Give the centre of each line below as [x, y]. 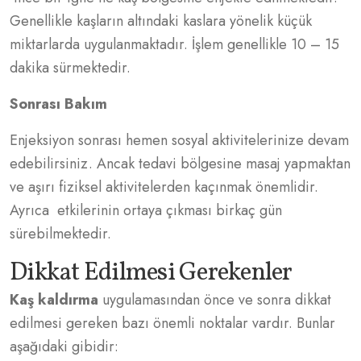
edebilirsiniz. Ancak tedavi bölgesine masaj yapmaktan [180, 163]
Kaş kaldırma [56, 299]
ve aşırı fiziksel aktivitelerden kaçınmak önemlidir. [164, 187]
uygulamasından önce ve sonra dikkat [217, 299]
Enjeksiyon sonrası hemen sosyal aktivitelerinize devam [179, 140]
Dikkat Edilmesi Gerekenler [151, 273]
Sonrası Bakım [58, 104]
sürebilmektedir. [60, 233]
